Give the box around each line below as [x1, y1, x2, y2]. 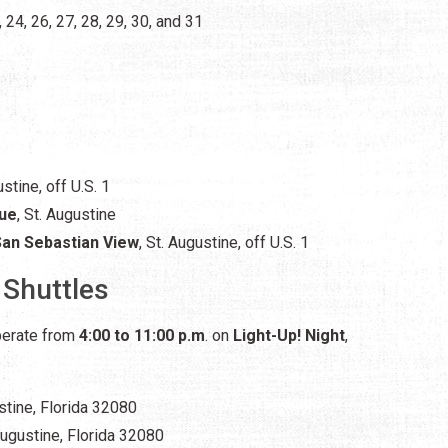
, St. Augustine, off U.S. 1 [139, 232, 309, 252]
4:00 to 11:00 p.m [79, 325, 205, 345]
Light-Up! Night [233, 325, 345, 345]
